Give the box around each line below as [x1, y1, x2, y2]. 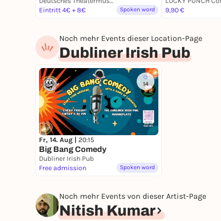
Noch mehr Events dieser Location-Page [59, 34, 202, 43]
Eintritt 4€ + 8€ [39, 6, 86, 15]
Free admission [39, 164, 86, 173]
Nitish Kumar [59, 203, 155, 219]
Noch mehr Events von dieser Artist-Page [59, 191, 206, 201]
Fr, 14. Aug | [39, 136, 78, 145]
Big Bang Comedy [39, 145, 107, 154]
